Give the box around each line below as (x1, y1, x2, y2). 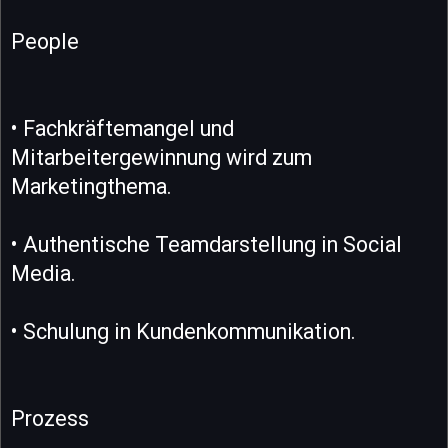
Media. (11, 260, 76, 286)
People (11, 28, 79, 54)
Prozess (11, 405, 89, 431)
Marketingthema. (11, 173, 172, 199)
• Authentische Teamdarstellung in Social (11, 231, 402, 257)
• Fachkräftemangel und (11, 115, 234, 141)
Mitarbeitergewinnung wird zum (11, 144, 312, 170)
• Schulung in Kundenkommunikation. (11, 318, 356, 344)
